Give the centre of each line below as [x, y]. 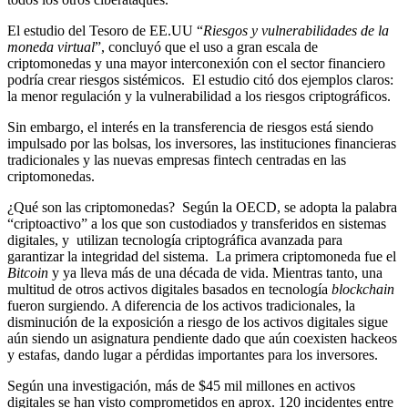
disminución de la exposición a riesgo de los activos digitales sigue [198, 321]
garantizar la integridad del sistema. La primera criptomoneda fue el [204, 256]
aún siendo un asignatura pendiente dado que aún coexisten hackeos [202, 338]
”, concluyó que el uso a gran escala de [206, 46]
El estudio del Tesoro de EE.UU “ [105, 30]
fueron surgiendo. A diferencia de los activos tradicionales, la [181, 305]
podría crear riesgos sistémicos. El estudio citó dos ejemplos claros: [202, 79]
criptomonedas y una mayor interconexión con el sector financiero [196, 63]
